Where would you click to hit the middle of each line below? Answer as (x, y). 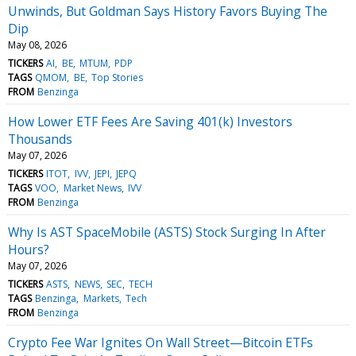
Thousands (40, 139)
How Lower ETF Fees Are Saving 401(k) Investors (150, 121)
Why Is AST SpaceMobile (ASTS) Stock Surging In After (167, 232)
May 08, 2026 (37, 44)
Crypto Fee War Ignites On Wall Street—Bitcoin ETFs (161, 342)
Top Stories (117, 77)
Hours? (29, 249)
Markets (101, 298)
